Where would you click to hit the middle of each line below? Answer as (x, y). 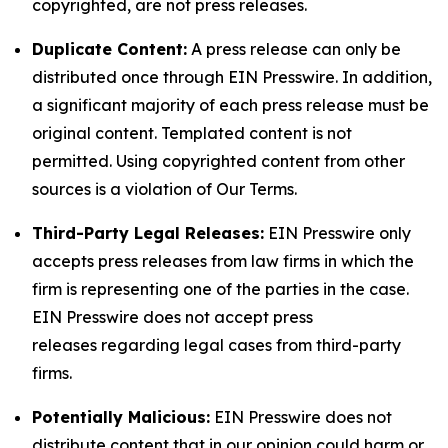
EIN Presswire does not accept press (172, 317)
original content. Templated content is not (192, 133)
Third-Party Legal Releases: (148, 233)
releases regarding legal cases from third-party (216, 345)
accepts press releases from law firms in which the (223, 261)
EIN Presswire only (337, 233)
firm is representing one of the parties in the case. (220, 289)
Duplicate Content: (109, 49)
